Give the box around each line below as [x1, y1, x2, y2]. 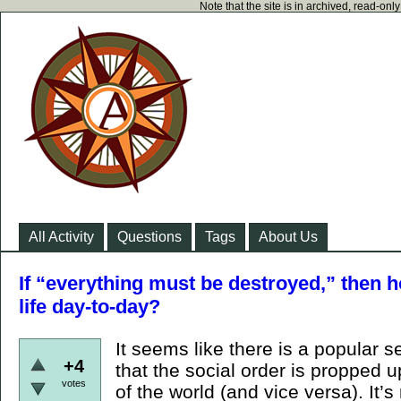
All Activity [29, 229, 94, 244]
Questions [117, 229, 182, 244]
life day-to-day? [19, 295, 160, 318]
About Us [259, 229, 318, 244]
